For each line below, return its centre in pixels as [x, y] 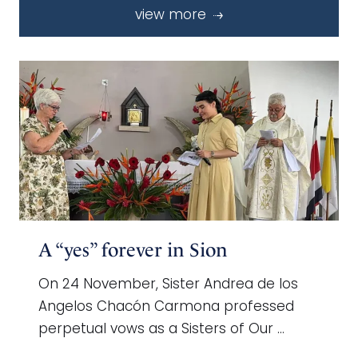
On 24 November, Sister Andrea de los [168, 284]
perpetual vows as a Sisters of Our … [161, 329]
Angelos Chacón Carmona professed [166, 307]
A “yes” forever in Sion [133, 250]
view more [173, 15]
